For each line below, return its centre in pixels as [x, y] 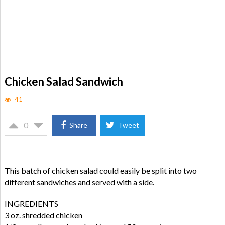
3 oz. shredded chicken [43, 215]
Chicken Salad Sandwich [64, 82]
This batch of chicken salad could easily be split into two [100, 171]
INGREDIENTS [31, 204]
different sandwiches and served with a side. [79, 182]
